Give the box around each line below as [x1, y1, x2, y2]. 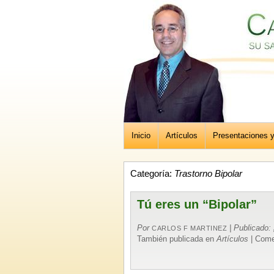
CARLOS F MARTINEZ [152, 224, 228, 232]
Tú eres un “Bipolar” [137, 198, 257, 211]
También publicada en [137, 234, 217, 243]
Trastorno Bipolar [174, 168, 242, 179]
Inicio [131, 131, 150, 140]
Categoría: [130, 168, 174, 179]
